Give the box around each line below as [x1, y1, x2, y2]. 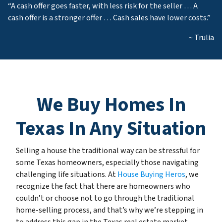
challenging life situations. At [16, 169, 117, 180]
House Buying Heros [117, 169, 185, 180]
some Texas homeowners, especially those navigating [16, 157, 199, 168]
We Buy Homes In [36, 91, 186, 119]
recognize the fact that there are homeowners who [16, 181, 190, 192]
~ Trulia [189, 32, 214, 44]
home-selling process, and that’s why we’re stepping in [16, 205, 203, 216]
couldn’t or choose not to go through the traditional [16, 193, 194, 204]
